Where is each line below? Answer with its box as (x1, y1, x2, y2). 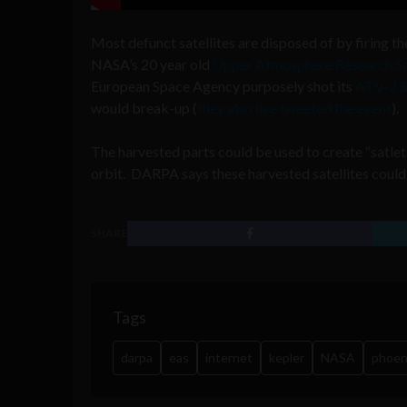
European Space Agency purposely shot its (91, 76, 355, 94)
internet (205, 349, 253, 365)
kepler (269, 349, 304, 365)
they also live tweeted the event (197, 98, 392, 116)
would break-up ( (91, 98, 197, 116)
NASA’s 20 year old (91, 55, 213, 73)
